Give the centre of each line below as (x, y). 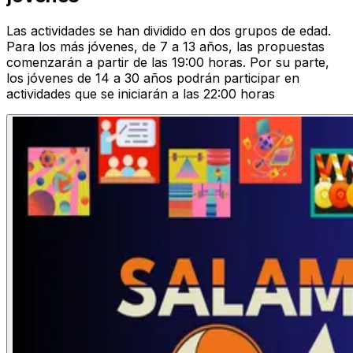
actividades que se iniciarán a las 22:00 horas (141, 94)
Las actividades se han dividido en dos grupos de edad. (169, 31)
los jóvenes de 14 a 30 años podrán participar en (153, 78)
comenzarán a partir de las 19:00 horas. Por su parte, (168, 63)
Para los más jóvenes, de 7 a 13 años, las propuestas (165, 47)
